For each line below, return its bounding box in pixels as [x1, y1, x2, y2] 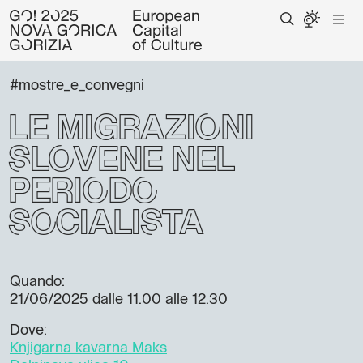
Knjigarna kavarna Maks [10, 341, 167, 356]
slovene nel [8, 146, 236, 177]
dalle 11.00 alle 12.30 [88, 293, 228, 307]
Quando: [10, 275, 65, 289]
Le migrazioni [8, 114, 254, 146]
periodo [8, 177, 158, 209]
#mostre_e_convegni [10, 79, 144, 93]
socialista [8, 209, 203, 241]
